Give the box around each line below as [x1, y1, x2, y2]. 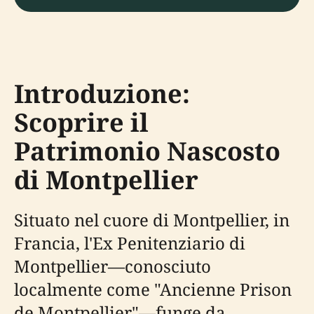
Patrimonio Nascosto [14, 134, 280, 168]
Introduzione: [14, 76, 190, 111]
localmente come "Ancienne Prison [14, 278, 292, 301]
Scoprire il [14, 105, 149, 139]
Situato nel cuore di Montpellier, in [14, 208, 289, 231]
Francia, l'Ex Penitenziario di [14, 231, 245, 254]
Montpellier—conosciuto [14, 254, 211, 278]
